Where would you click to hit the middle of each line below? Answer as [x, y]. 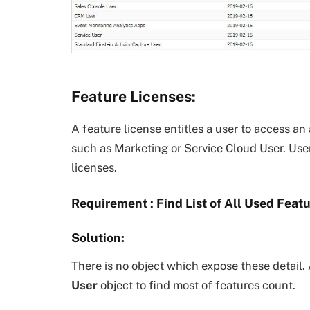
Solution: [98, 238]
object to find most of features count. [197, 285]
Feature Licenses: [134, 96]
